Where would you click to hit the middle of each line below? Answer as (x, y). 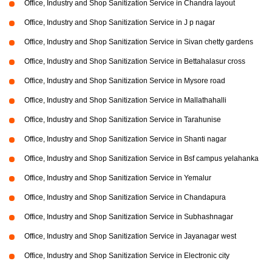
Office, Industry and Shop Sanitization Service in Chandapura (125, 197)
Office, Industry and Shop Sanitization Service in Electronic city (127, 255)
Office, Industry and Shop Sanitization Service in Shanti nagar (125, 139)
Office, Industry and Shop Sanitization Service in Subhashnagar (129, 216)
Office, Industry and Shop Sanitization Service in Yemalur (118, 178)
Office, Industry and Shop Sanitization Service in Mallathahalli (125, 100)
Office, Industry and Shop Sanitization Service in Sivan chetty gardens (139, 42)
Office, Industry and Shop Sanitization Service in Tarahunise (123, 119)
